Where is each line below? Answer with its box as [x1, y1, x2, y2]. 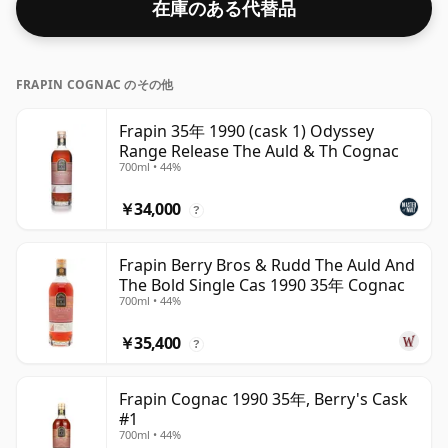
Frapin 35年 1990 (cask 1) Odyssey [119, 120, 374, 143]
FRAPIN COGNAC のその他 [16, 76, 174, 94]
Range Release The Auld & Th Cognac [119, 140, 399, 163]
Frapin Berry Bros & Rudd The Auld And [119, 254, 415, 277]
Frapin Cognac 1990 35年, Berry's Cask [119, 388, 408, 411]
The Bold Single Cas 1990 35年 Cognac [119, 274, 405, 297]
